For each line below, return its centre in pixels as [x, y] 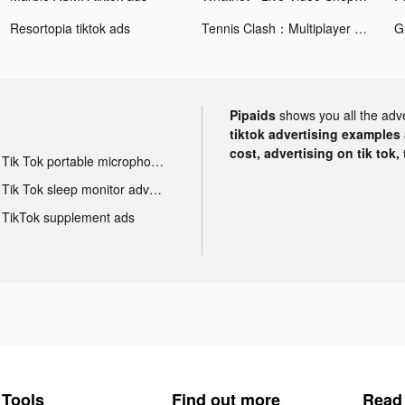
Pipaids [253, 114]
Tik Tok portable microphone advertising [157, 160]
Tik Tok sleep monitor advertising [155, 188]
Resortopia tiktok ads [71, 28]
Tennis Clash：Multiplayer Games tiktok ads [361, 28]
